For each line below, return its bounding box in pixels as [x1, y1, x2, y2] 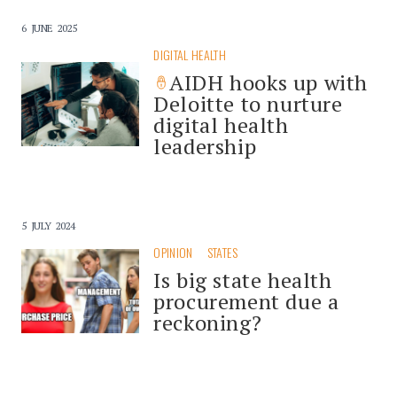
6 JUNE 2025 [21, 20, 77, 35]
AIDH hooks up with [169, 67, 369, 97]
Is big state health [153, 265, 332, 294]
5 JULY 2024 [21, 218, 75, 232]
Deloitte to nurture [153, 89, 343, 118]
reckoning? [153, 307, 262, 337]
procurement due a [153, 286, 339, 315]
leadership [153, 131, 257, 160]
